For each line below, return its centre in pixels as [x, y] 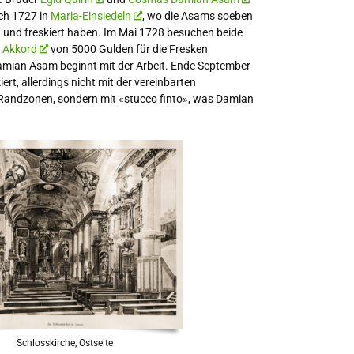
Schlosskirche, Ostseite [65, 343]
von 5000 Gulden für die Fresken [128, 49]
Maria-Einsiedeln [90, 16]
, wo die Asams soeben [197, 16]
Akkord [19, 49]
